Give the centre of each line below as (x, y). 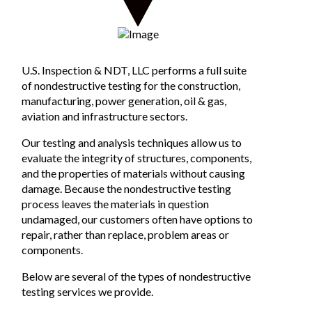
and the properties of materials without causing (133, 173)
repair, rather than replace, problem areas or (125, 234)
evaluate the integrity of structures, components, (136, 157)
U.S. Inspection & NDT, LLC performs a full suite (134, 70)
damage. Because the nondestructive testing (126, 188)
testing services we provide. (87, 291)
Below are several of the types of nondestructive (136, 276)
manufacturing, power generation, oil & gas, (124, 100)
